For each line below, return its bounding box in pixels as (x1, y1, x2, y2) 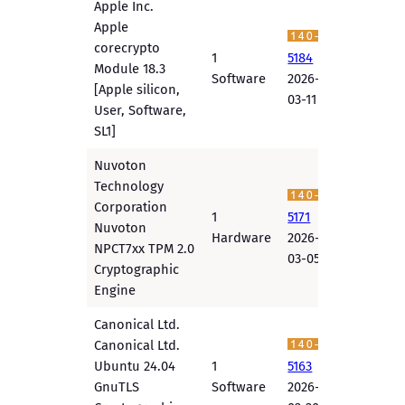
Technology (94, 178, 165, 195)
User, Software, (94, 102, 187, 119)
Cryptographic (94, 261, 180, 278)
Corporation (94, 199, 168, 216)
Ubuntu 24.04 (94, 358, 176, 375)
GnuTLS (94, 379, 140, 396)
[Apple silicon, (94, 81, 181, 99)
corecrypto (94, 40, 161, 57)
